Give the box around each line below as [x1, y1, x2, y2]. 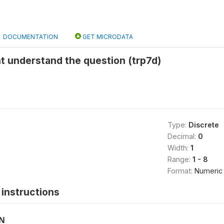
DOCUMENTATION [3, 33, 58, 40]
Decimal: [167, 132, 198, 140]
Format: [167, 166, 194, 175]
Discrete [188, 120, 219, 129]
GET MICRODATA [81, 33, 133, 40]
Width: [167, 143, 190, 152]
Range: [167, 155, 192, 163]
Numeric [194, 166, 222, 175]
